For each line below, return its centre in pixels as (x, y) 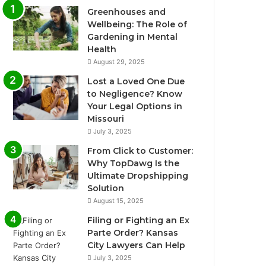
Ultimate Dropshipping (138, 176)
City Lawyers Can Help (137, 246)
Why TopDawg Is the (134, 164)
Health (102, 50)
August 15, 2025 (119, 201)
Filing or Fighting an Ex (139, 221)
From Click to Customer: (140, 151)
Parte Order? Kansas (133, 233)
